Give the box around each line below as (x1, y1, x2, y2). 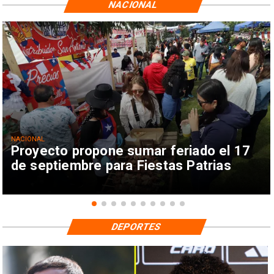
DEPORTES (109, 221, 163, 232)
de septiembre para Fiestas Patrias (10, 157, 231, 173)
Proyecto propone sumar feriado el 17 (10, 142, 251, 158)
